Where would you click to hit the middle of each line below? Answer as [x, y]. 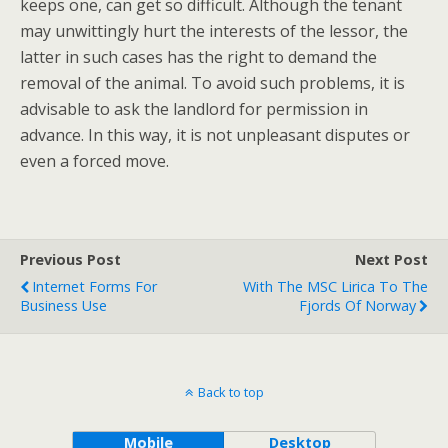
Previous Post [70, 259]
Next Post [391, 259]
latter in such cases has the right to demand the [198, 57]
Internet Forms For [94, 286]
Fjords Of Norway [357, 305]
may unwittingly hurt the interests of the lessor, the [214, 31]
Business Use [63, 305]
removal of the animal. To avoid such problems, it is [212, 83]
